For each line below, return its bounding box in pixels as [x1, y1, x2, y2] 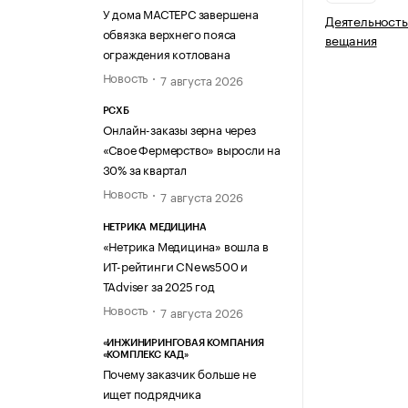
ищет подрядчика [102, 382, 201, 402]
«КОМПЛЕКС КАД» [102, 349, 189, 360]
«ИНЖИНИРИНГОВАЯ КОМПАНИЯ [102, 337, 264, 348]
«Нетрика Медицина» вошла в [102, 235, 269, 254]
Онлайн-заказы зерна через [102, 119, 256, 138]
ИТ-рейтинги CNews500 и [102, 255, 249, 274]
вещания [325, 29, 377, 50]
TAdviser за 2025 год [102, 275, 215, 294]
